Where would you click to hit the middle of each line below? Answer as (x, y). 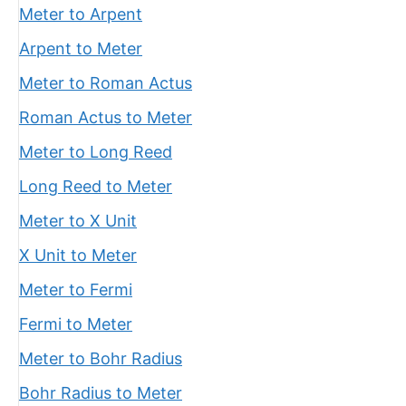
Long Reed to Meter (96, 186)
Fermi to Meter (76, 324)
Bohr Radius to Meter (101, 393)
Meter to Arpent (81, 14)
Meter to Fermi (76, 290)
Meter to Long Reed (96, 152)
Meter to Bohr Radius (101, 358)
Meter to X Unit (78, 221)
